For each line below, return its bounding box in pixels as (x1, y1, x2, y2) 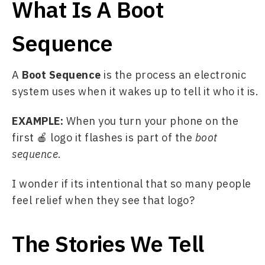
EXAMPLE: (12, 114, 66, 128)
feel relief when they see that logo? (12, 193, 195, 207)
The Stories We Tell (12, 229, 204, 258)
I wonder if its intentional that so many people (12, 177, 251, 190)
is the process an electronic (101, 68, 246, 82)
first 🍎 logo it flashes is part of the (12, 131, 195, 144)
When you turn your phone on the (66, 114, 238, 128)
